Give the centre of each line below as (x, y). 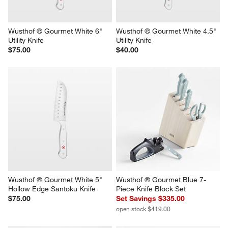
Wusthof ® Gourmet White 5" (56, 180)
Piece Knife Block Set (151, 189)
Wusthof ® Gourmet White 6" (56, 31)
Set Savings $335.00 (150, 199)
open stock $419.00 (143, 209)
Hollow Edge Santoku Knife (52, 189)
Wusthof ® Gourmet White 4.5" (167, 31)
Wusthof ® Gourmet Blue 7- (161, 180)
